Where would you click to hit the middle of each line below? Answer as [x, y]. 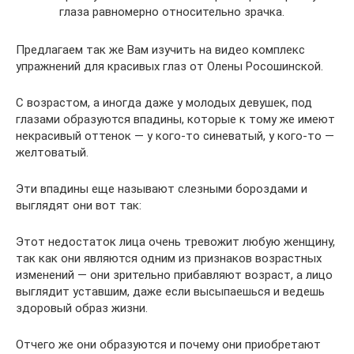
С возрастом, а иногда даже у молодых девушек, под [164, 103]
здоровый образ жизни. [82, 308]
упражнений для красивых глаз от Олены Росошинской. [169, 66]
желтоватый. [52, 153]
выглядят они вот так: [79, 205]
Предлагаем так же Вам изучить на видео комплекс [160, 50]
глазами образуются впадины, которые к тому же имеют [175, 119]
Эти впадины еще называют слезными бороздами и [162, 189]
